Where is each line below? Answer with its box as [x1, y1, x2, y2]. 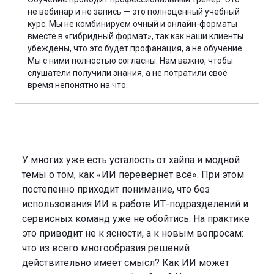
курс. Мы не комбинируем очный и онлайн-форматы [28, 18, 237, 29]
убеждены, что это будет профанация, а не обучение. [28, 43, 244, 53]
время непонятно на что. [28, 80, 128, 90]
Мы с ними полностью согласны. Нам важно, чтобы [28, 55, 233, 65]
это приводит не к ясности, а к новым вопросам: [22, 227, 243, 239]
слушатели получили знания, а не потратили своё [28, 67, 228, 78]
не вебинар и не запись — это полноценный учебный [28, 6, 240, 17]
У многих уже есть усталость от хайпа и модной [22, 154, 240, 166]
